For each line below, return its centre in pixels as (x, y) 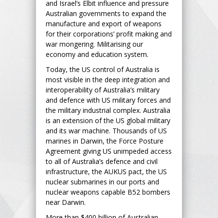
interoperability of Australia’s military (103, 90)
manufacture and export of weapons (104, 23)
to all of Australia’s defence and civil (102, 161)
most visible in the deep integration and (108, 79)
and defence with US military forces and (108, 100)
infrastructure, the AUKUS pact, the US (106, 171)
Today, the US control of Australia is (103, 69)
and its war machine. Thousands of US (106, 130)
